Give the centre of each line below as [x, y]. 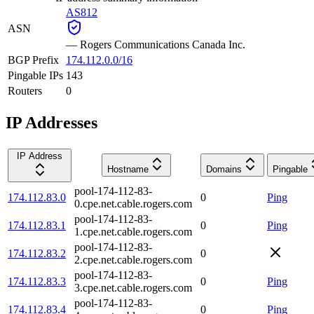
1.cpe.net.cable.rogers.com [133, 231]
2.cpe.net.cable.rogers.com [133, 259]
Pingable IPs [35, 75]
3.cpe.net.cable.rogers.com [133, 287]
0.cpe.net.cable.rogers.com [133, 203]
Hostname [128, 169]
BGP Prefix [33, 60]
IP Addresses [52, 122]
